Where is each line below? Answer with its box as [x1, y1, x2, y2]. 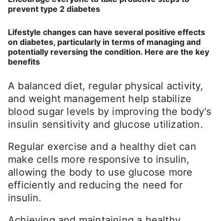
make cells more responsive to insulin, [8, 153, 190, 166]
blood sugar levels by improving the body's [8, 106, 212, 118]
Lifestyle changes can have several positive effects [8, 27, 205, 37]
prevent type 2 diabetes [8, 3, 100, 14]
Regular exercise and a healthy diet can [8, 141, 196, 153]
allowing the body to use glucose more [8, 166, 193, 179]
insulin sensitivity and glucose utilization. [8, 118, 203, 131]
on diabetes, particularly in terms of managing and [8, 37, 201, 47]
